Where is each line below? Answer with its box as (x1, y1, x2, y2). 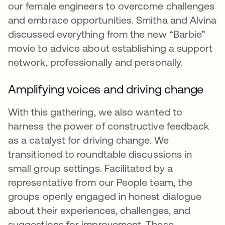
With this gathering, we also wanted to (8, 106, 183, 118)
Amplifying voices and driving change (8, 82, 204, 96)
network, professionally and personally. (8, 56, 186, 68)
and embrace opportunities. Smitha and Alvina (8, 14, 217, 26)
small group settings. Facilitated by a (8, 162, 173, 174)
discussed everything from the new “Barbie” (8, 28, 206, 40)
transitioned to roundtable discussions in (8, 148, 192, 160)
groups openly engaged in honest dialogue (8, 190, 202, 202)
